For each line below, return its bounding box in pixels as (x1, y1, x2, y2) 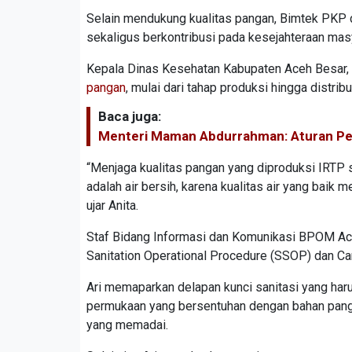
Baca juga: (98, 108, 161, 125)
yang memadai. (86, 317, 168, 333)
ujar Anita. (86, 198, 138, 214)
